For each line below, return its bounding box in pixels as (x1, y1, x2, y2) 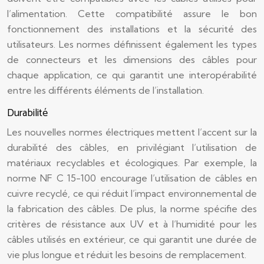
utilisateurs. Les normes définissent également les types (7, 38, 257, 50)
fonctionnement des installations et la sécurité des (7, 23, 257, 35)
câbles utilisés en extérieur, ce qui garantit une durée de (7, 233, 257, 245)
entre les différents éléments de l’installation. (7, 84, 204, 96)
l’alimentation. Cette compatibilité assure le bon (7, 8, 257, 19)
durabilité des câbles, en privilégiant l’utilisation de (7, 141, 257, 153)
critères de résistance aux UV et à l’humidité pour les (7, 218, 257, 230)
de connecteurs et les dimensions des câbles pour (7, 54, 257, 65)
